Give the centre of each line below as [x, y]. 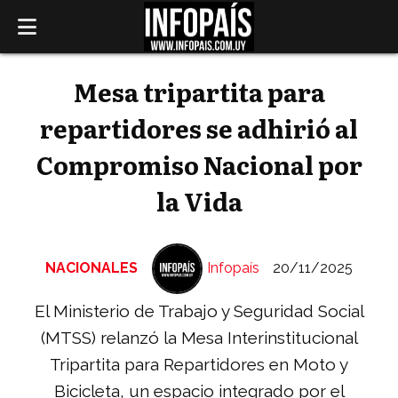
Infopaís [233, 268]
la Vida [199, 200]
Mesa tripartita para [199, 91]
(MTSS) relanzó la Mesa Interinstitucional [199, 338]
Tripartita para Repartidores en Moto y [199, 365]
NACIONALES [91, 268]
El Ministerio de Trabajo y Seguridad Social [199, 311]
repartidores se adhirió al [199, 127]
